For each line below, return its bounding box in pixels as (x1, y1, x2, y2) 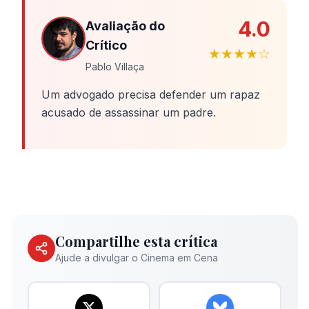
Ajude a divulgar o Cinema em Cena (55, 252, 218, 263)
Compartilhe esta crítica (55, 232, 217, 250)
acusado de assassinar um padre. (41, 106, 216, 119)
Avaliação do (86, 19, 165, 33)
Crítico (86, 38, 127, 52)
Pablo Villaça (86, 61, 144, 72)
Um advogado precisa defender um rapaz (41, 88, 260, 101)
